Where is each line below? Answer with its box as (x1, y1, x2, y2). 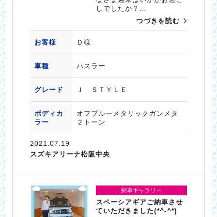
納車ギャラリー (121, 186, 162, 194)
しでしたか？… (96, 4, 147, 13)
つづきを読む (136, 17, 180, 25)
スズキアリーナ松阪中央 (30, 150, 110, 158)
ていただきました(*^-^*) (96, 206, 178, 215)
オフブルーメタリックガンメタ (76, 109, 178, 118)
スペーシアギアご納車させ (96, 198, 184, 206)
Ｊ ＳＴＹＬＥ (76, 86, 127, 94)
